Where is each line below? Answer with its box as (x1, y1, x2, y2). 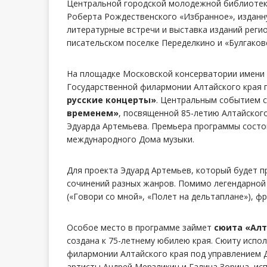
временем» (67, 107, 119, 119)
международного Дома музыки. (67, 133, 194, 145)
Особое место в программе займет (67, 222, 214, 234)
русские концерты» (67, 94, 156, 106)
